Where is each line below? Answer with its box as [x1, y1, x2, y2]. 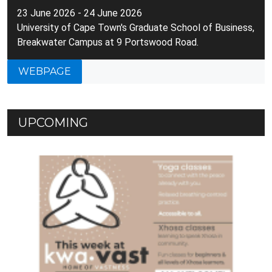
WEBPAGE [18, 65, 71, 77]
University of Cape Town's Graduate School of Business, [17, 21, 254, 33]
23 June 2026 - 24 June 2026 [17, 7, 142, 19]
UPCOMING [18, 115, 88, 130]
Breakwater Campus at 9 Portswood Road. [17, 36, 199, 48]
